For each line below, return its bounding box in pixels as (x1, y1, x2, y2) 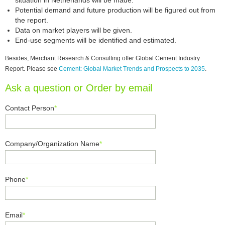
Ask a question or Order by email (5, 82, 152, 93)
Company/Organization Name (5, 140, 99, 148)
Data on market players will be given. (15, 26, 132, 34)
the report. (15, 16, 48, 24)
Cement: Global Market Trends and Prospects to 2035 (59, 65, 205, 72)
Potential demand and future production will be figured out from (15, 6, 215, 14)
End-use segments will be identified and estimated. (15, 36, 176, 44)
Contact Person (5, 104, 54, 112)
